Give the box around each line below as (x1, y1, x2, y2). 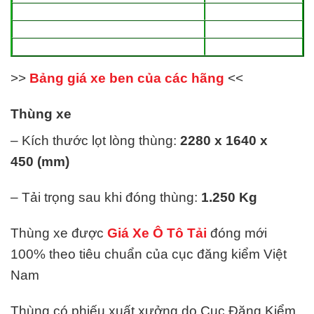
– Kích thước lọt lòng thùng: (11, 133, 180, 149)
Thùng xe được (11, 225, 107, 240)
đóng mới (207, 225, 267, 240)
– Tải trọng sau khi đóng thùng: (11, 190, 201, 205)
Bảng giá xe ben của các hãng (29, 71, 224, 86)
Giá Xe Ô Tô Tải (107, 225, 207, 240)
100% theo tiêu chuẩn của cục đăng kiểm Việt (11, 246, 287, 261)
